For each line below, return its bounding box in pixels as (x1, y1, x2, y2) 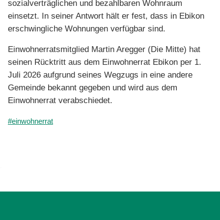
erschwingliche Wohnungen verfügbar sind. (8, 24, 165, 33)
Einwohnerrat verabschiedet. (8, 95, 112, 105)
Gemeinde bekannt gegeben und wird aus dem (8, 82, 177, 92)
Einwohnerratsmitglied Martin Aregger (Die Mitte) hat (8, 44, 200, 54)
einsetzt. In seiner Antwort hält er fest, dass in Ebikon (8, 11, 204, 21)
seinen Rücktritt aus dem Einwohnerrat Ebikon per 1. (8, 57, 201, 67)
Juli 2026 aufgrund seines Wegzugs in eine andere (8, 70, 192, 80)
